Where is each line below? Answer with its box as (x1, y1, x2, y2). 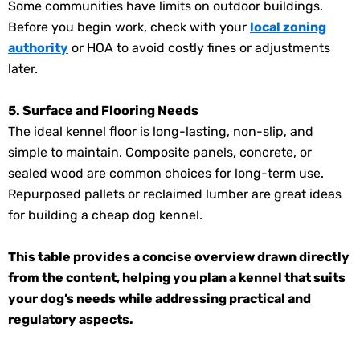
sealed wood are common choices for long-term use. (8, 166, 324, 182)
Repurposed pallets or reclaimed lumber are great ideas (8, 186, 342, 202)
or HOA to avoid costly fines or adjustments (68, 40, 330, 56)
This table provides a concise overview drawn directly (8, 248, 350, 264)
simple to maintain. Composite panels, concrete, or (8, 145, 312, 161)
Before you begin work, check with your (8, 19, 250, 35)
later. (8, 61, 41, 77)
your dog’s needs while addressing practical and (8, 290, 311, 306)
